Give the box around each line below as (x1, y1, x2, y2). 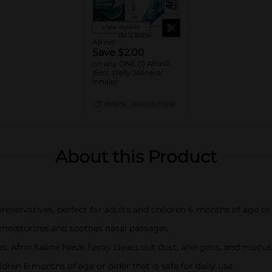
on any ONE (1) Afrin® (92, 59, 171, 68)
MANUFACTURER (131, 101, 175, 107)
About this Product (55, 146, 217, 167)
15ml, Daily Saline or (92, 68, 163, 77)
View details (102, 23, 140, 31)
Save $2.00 (92, 47, 144, 58)
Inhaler (92, 77, 118, 86)
